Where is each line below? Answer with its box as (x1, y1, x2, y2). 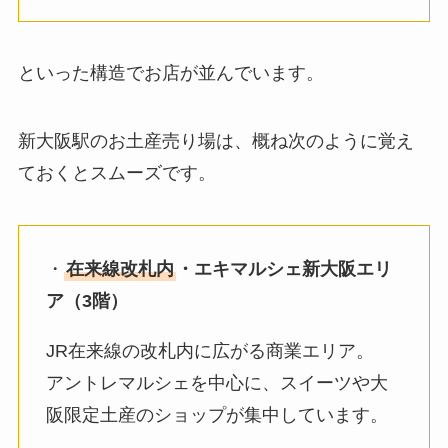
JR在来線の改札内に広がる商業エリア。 (45, 340, 374, 361)
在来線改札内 (65, 258, 174, 279)
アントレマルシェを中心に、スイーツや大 (45, 372, 388, 393)
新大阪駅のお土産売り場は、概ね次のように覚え (17, 131, 414, 152)
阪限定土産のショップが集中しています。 (45, 404, 388, 425)
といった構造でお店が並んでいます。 (17, 63, 324, 84)
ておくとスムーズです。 (17, 163, 216, 184)
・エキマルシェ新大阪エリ (175, 258, 392, 279)
